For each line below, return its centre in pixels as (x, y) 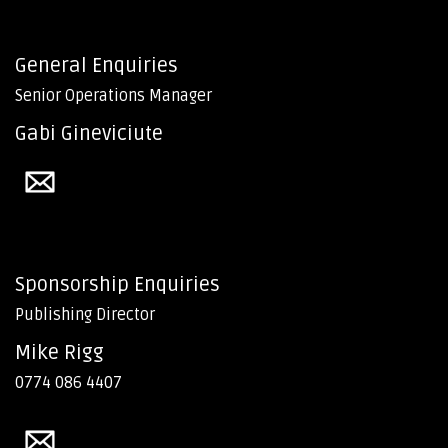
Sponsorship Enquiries (117, 285)
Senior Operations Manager (113, 96)
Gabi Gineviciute (89, 134)
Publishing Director (85, 315)
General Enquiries (96, 66)
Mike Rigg (59, 353)
